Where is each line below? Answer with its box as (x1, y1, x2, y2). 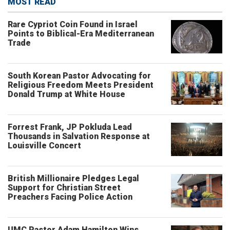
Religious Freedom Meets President (8, 80, 154, 90)
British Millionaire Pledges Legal (8, 174, 139, 183)
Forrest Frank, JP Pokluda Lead (8, 122, 132, 132)
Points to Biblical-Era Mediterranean (8, 29, 154, 39)
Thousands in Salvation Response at (8, 131, 150, 141)
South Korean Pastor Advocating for (8, 71, 151, 81)
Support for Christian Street (8, 183, 121, 193)
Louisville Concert (8, 141, 81, 150)
